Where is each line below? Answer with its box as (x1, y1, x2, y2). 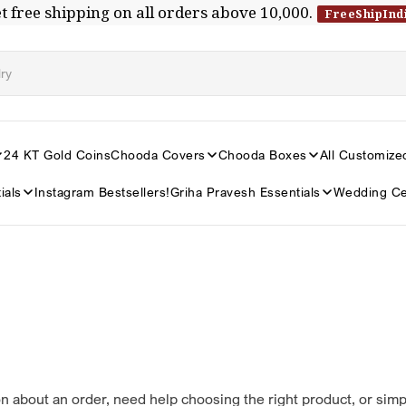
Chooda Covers (111, 147, 206, 163)
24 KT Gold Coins (4, 147, 111, 163)
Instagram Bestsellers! (34, 184, 170, 200)
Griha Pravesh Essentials (169, 184, 321, 200)
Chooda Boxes (217, 147, 307, 163)
